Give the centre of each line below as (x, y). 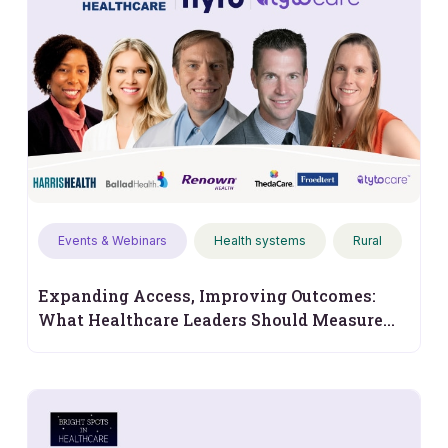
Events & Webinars (112, 240)
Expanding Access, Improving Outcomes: (207, 295)
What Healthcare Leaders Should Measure (210, 319)
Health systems (260, 240)
